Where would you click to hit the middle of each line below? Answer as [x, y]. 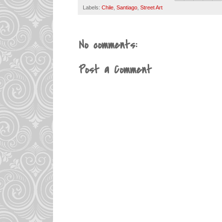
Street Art [151, 7]
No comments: [108, 45]
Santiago [127, 7]
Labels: [92, 7]
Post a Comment [115, 70]
